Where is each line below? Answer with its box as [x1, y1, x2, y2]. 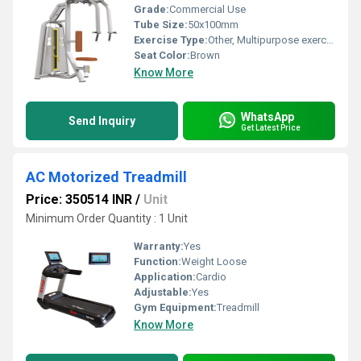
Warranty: [134, 240, 184, 252]
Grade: [134, 3, 169, 15]
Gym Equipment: [134, 301, 217, 313]
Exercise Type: [134, 34, 208, 46]
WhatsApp [241, 110, 294, 123]
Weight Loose [181, 255, 247, 268]
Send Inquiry [68, 114, 135, 127]
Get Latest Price [241, 122, 301, 132]
